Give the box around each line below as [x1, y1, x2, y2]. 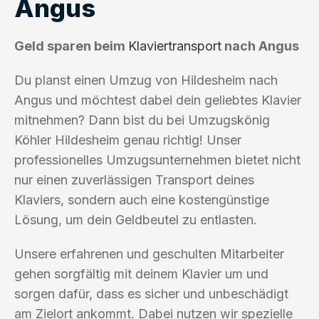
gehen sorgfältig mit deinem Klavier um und [14, 266, 268, 281]
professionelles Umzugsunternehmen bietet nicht [14, 152, 300, 167]
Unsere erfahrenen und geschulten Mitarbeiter [14, 246, 284, 261]
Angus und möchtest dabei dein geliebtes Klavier [14, 92, 301, 108]
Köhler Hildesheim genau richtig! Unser [14, 132, 241, 147]
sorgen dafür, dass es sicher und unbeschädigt [14, 286, 288, 301]
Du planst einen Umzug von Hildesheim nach [14, 72, 278, 88]
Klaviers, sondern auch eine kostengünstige [14, 192, 269, 207]
